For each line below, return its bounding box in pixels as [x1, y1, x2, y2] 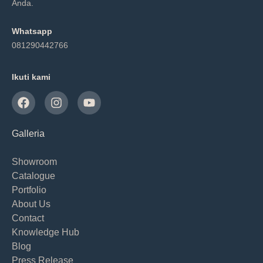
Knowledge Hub [12, 227, 79, 237]
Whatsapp [12, 26, 52, 36]
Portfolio [12, 184, 46, 195]
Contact [12, 213, 44, 223]
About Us [12, 198, 50, 209]
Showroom [12, 156, 57, 167]
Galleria [12, 128, 45, 139]
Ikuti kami [12, 72, 50, 82]
